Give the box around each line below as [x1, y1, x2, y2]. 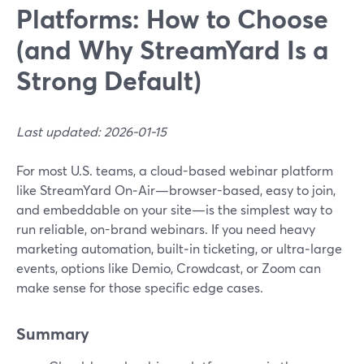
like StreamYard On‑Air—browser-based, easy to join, [16, 181, 336, 198]
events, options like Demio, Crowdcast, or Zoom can [16, 259, 321, 276]
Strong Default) [16, 63, 201, 97]
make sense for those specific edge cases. [16, 279, 263, 296]
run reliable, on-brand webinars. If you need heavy [16, 220, 315, 237]
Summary [16, 323, 89, 344]
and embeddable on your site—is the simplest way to [16, 201, 332, 218]
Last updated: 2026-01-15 [16, 123, 167, 140]
